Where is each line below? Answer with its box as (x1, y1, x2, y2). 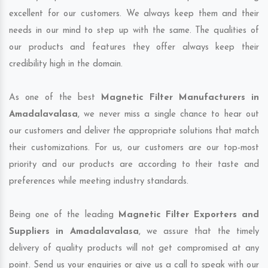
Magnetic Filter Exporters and (118, 211, 259, 220)
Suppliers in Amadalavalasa (9, 227, 139, 237)
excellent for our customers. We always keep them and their (9, 10, 259, 19)
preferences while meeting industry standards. (9, 177, 188, 187)
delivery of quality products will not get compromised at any (9, 244, 259, 254)
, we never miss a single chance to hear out (78, 110, 259, 120)
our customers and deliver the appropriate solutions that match (9, 127, 259, 136)
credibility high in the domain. (9, 60, 123, 69)
